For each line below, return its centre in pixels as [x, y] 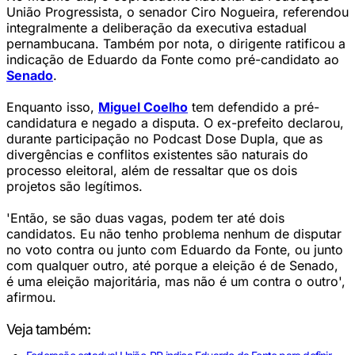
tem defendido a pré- [254, 107]
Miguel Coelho [143, 107]
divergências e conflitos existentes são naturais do [157, 155]
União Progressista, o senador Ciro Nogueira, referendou [177, 12]
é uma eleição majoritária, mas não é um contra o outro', [176, 281]
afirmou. [33, 297]
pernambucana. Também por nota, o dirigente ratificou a [176, 44]
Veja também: [49, 329]
